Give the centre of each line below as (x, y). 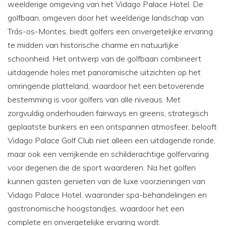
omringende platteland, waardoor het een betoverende (106, 86)
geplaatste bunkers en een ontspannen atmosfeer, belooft (112, 126)
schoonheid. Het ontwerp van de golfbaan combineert (104, 58)
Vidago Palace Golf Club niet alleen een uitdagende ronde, (111, 140)
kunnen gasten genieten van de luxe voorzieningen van (106, 181)
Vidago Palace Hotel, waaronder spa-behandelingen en (107, 194)
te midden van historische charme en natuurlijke (93, 45)
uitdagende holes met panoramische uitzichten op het (104, 72)
